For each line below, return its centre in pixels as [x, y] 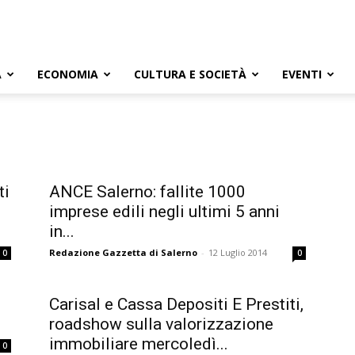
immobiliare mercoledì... [139, 344]
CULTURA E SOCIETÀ [190, 74]
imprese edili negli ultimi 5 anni [164, 212]
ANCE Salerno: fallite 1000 [147, 192]
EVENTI [302, 74]
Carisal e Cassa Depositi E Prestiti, [176, 304]
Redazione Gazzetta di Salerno [123, 252]
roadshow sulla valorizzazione [161, 324]
